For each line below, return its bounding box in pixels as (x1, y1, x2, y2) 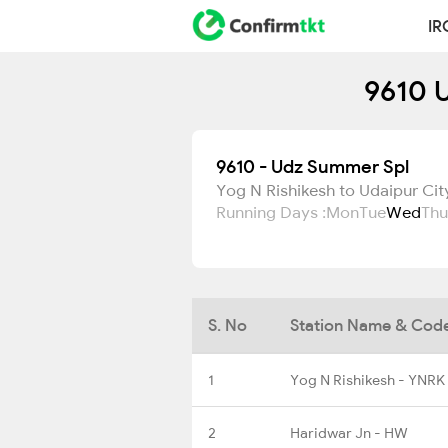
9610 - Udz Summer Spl (216, 155, 409, 178)
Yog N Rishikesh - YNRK (290, 370, 445, 389)
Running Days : (216, 202, 326, 222)
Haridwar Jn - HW (290, 423, 408, 442)
